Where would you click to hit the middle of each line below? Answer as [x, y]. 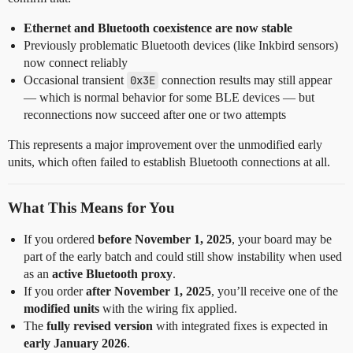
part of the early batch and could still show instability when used [183, 256]
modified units [61, 308]
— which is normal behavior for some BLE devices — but [169, 97]
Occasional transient [75, 80]
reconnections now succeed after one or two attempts [155, 115]
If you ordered [61, 239]
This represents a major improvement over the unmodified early [165, 145]
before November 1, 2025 [165, 239]
